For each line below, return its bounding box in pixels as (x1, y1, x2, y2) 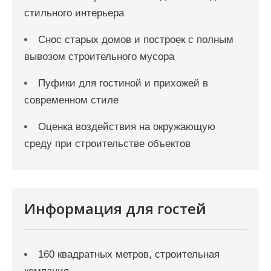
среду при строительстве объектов (24, 138, 191, 149)
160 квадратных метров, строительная (38, 249, 220, 260)
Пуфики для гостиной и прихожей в (38, 77, 208, 89)
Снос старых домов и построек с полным (38, 34, 233, 45)
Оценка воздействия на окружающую (38, 121, 215, 132)
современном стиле (24, 94, 119, 106)
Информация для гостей (24, 198, 206, 218)
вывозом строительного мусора (24, 51, 174, 62)
